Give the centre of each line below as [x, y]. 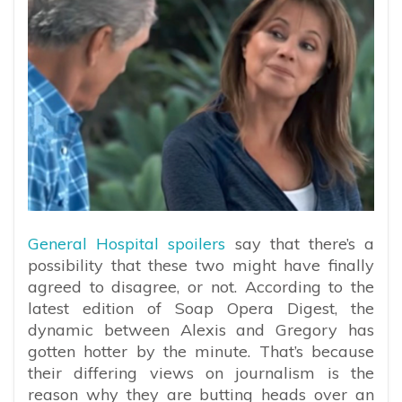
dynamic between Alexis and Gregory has [201, 329]
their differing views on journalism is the [201, 372]
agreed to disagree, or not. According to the [201, 286]
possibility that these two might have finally [201, 265]
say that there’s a [300, 243]
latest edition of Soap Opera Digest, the [201, 308]
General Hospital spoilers [127, 243]
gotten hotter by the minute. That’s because [201, 351]
